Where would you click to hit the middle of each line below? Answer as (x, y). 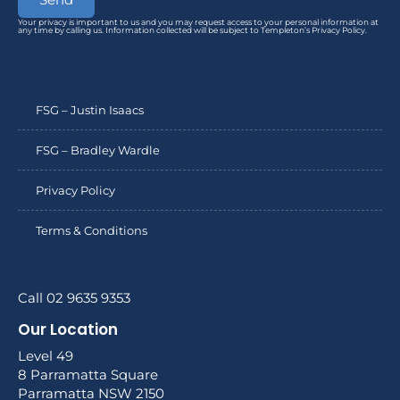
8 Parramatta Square (88, 375)
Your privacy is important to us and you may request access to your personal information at (198, 21)
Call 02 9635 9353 (74, 298)
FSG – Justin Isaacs (90, 110)
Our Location (68, 330)
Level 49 (46, 356)
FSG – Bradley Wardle (98, 150)
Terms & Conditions (92, 231)
